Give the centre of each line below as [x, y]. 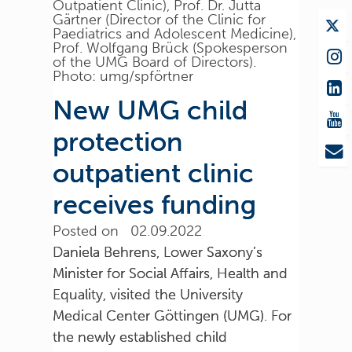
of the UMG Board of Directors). [155, 62]
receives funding [155, 204]
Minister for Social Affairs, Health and [170, 273]
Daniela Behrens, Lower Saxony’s [158, 252]
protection [118, 141]
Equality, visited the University [148, 294]
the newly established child [140, 337]
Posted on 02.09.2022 [128, 231]
